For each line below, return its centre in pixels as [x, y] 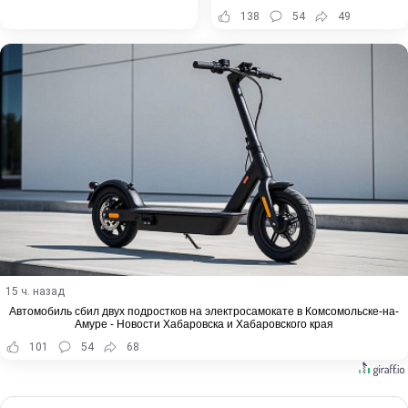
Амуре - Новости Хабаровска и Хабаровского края [204, 325]
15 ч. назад [35, 292]
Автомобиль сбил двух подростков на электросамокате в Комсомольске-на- [204, 312]
